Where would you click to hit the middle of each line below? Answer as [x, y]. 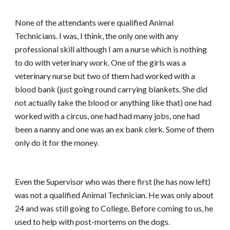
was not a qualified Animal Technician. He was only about [114, 195]
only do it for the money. [57, 142]
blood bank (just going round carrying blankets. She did [111, 89]
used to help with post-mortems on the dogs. [93, 222]
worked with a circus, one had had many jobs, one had [108, 116]
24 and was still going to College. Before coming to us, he [114, 208]
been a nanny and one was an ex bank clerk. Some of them [115, 129]
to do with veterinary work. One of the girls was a [101, 62]
